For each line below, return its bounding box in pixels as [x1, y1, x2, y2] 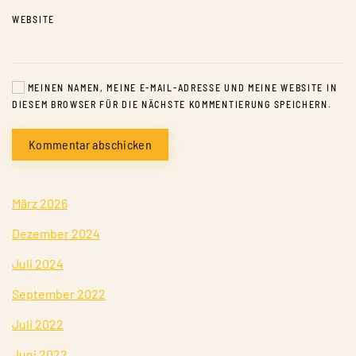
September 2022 [12, 286, 106, 301]
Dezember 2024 [12, 226, 100, 241]
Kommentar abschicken [29, 137, 152, 152]
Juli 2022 [12, 316, 64, 331]
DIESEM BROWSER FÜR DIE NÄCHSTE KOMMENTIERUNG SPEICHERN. [12, 99, 332, 110]
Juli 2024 [12, 256, 64, 271]
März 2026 [12, 195, 68, 211]
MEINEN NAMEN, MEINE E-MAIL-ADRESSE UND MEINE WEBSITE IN [25, 82, 338, 93]
